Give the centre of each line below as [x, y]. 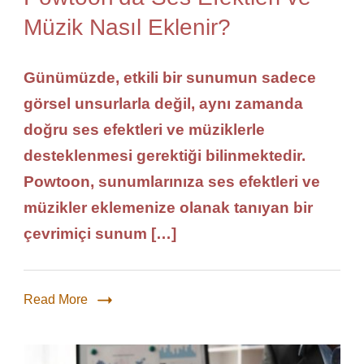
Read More [56, 299]
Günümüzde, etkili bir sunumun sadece [170, 78]
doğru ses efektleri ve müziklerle [144, 130]
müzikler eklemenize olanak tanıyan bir [168, 208]
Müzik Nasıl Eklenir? [127, 27]
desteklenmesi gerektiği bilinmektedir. [165, 156]
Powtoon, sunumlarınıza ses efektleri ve [172, 182]
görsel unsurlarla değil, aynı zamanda [163, 104]
